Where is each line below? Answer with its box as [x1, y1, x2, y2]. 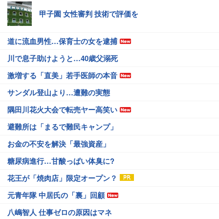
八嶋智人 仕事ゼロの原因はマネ [7, 207, 112, 218]
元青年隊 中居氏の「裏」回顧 [7, 190, 105, 201]
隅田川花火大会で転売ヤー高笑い [7, 104, 117, 115]
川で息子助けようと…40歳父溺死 [7, 53, 118, 64]
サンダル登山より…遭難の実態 [7, 87, 110, 98]
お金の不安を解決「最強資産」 [7, 138, 110, 150]
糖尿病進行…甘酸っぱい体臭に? [7, 155, 114, 167]
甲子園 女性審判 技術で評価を [39, 8, 138, 20]
